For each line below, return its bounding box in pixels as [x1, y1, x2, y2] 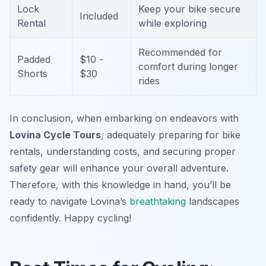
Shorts [17, 68, 47, 80]
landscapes [186, 195, 239, 208]
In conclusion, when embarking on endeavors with [9, 112, 239, 125]
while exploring [138, 17, 207, 30]
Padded [17, 53, 50, 66]
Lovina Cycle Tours [9, 129, 101, 141]
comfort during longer [138, 61, 238, 73]
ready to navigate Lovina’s [9, 195, 129, 208]
